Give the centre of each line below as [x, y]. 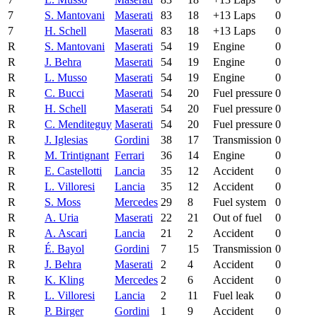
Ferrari [129, 155]
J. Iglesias [66, 139]
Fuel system [240, 202]
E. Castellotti [73, 171]
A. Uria [62, 217]
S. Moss [63, 202]
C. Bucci [64, 93]
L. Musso [66, 77]
